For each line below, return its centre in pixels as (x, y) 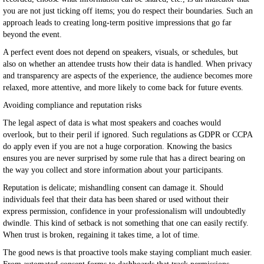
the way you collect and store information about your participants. (113, 170)
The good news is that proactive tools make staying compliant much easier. (128, 253)
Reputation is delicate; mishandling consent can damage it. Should (113, 188)
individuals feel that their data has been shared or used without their (116, 199)
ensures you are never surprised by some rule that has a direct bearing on (124, 158)
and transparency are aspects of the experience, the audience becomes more (128, 76)
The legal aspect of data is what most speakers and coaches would (112, 123)
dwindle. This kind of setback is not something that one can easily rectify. (126, 223)
